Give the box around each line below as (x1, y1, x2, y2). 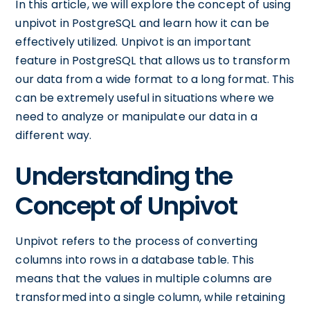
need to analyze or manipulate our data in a (15, 109, 257, 125)
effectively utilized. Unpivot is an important (15, 34, 252, 50)
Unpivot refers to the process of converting (15, 233, 257, 249)
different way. (15, 127, 92, 143)
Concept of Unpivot (15, 188, 237, 224)
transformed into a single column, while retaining (15, 289, 285, 305)
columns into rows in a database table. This (15, 252, 254, 268)
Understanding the (15, 158, 232, 194)
